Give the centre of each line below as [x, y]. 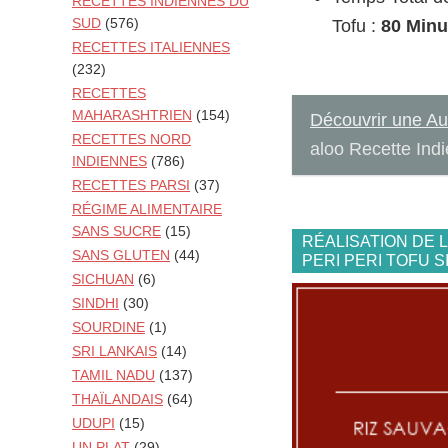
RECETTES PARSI [131, 185]
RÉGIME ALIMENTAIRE [147, 209]
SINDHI [95, 303]
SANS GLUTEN [121, 255]
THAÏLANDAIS [117, 399]
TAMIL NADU [113, 375]
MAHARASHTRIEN [132, 115]
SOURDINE [108, 327]
